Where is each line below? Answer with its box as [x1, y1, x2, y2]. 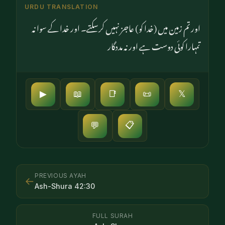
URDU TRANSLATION [25, 3, 98, 11]
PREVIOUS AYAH [35, 171, 86, 179]
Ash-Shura [35, 181, 72, 190]
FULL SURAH [92, 211, 133, 219]
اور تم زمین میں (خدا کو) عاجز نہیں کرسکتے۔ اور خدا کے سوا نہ [32, 16, 200, 38]
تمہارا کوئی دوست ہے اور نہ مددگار [107, 34, 200, 56]
